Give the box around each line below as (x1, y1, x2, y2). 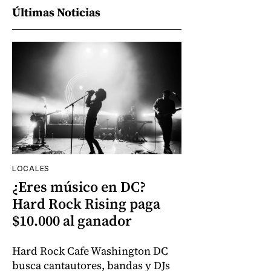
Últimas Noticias (12, 4, 100, 20)
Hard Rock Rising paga (12, 194, 160, 214)
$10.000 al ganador (12, 211, 132, 231)
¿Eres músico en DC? (12, 177, 146, 197)
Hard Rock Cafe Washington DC (12, 243, 168, 259)
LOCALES (12, 164, 50, 174)
